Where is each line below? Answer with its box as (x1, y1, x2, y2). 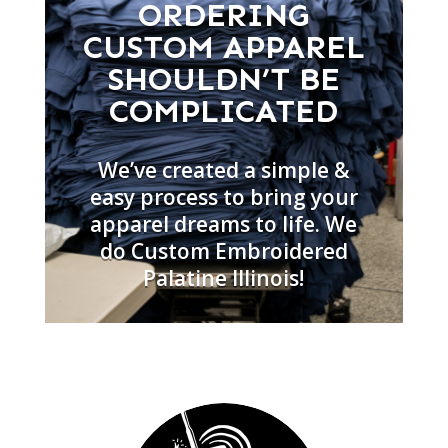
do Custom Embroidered (99, 237, 348, 265)
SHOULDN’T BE (107, 60, 340, 98)
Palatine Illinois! (143, 264, 305, 292)
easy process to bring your (89, 183, 358, 211)
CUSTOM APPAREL (82, 28, 365, 66)
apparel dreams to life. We (90, 210, 358, 238)
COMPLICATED (109, 92, 339, 130)
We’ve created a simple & (97, 156, 350, 184)
